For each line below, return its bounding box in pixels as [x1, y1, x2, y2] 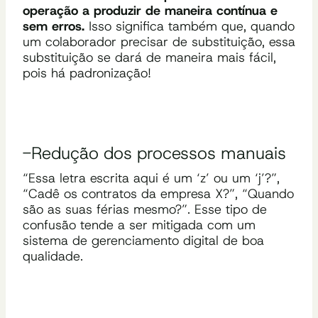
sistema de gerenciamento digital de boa [23, 231, 264, 249]
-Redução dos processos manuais [23, 141, 286, 165]
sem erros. [23, 17, 84, 35]
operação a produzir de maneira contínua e [23, 1, 278, 19]
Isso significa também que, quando [84, 17, 295, 35]
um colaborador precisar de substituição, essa [23, 33, 295, 50]
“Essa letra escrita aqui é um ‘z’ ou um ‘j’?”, [23, 169, 280, 187]
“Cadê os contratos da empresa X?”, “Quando [23, 185, 294, 202]
